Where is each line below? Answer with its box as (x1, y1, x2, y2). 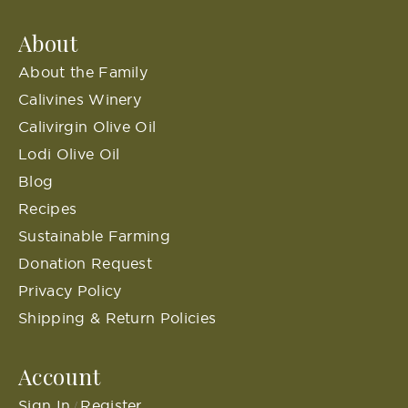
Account (18, 362, 101, 392)
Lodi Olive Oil (18, 145, 120, 164)
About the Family (18, 63, 148, 82)
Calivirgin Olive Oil (18, 117, 157, 137)
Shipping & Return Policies (18, 309, 217, 328)
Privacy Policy (18, 281, 122, 301)
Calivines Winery (18, 90, 142, 109)
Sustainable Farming (18, 227, 171, 246)
